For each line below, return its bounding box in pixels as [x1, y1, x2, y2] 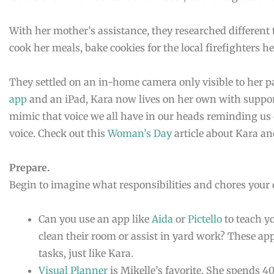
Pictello [188, 213, 222, 225]
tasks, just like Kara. [39, 247, 133, 259]
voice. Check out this [9, 127, 108, 139]
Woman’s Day [108, 127, 172, 139]
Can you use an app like [39, 213, 152, 225]
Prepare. [9, 161, 50, 174]
